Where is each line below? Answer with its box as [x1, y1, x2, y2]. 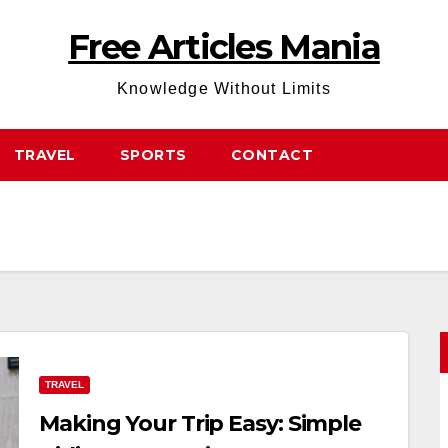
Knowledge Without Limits [117, 80, 331, 97]
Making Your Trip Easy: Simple [39, 410, 362, 437]
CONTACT [230, 146, 313, 164]
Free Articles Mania [68, 26, 380, 68]
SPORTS [119, 146, 187, 164]
